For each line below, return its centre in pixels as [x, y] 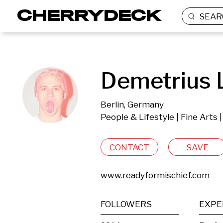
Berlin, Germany [132, 105]
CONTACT [129, 147]
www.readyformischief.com [155, 175]
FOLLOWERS [126, 204]
